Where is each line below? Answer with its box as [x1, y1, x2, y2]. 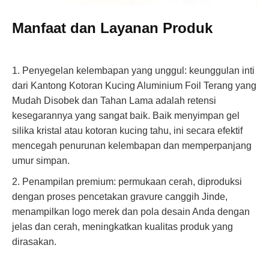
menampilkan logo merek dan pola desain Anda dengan [12, 207, 250, 217]
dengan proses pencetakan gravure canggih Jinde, [12, 192, 228, 202]
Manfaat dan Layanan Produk [12, 20, 213, 37]
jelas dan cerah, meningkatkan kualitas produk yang [12, 222, 233, 232]
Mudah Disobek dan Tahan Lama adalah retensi [12, 95, 216, 106]
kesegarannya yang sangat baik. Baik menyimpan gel [12, 110, 240, 121]
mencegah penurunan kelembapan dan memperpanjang [12, 141, 252, 151]
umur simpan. [12, 156, 70, 166]
